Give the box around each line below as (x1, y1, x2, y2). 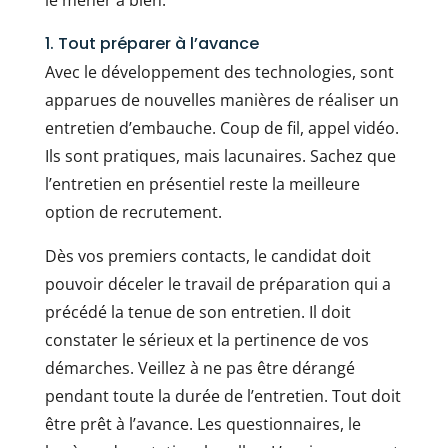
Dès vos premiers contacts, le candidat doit (44, 245, 371, 268)
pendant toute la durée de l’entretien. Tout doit (44, 385, 401, 408)
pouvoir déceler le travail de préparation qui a (44, 273, 391, 296)
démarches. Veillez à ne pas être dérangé (44, 357, 355, 380)
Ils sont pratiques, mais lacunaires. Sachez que (44, 145, 396, 168)
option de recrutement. (44, 201, 222, 224)
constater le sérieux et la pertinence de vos (44, 329, 369, 352)
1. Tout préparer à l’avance (44, 32, 259, 56)
